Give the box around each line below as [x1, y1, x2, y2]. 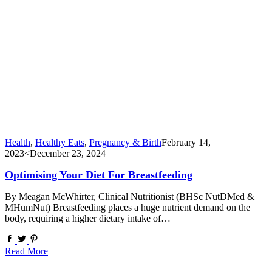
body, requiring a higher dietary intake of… [5, 212, 171, 223]
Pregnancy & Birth [89, 137, 161, 148]
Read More [5, 245, 48, 256]
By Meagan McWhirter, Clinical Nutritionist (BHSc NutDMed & [5, 191, 254, 202]
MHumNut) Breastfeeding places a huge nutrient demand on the [5, 202, 250, 212]
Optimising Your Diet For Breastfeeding [5, 168, 192, 181]
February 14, [161, 137, 211, 148]
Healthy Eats [35, 137, 84, 148]
